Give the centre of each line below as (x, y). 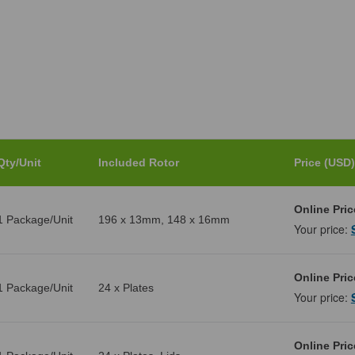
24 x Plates (126, 288)
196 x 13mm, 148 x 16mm (164, 220)
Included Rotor (138, 163)
